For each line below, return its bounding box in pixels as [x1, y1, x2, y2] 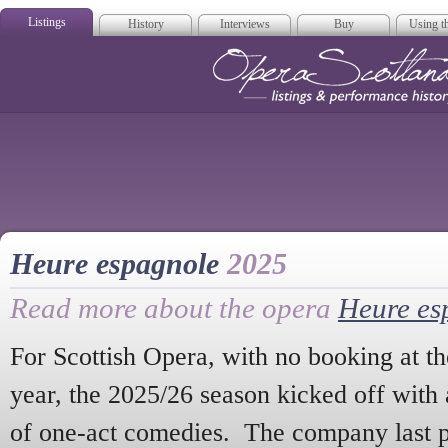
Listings [27, 15, 66, 29]
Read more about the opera [10, 292, 338, 324]
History [127, 17, 164, 31]
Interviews [219, 17, 270, 31]
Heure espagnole [10, 247, 227, 281]
